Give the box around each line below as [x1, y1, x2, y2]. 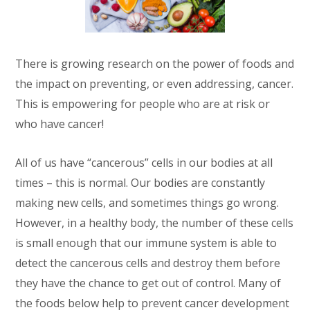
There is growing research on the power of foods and [15, 56, 295, 72]
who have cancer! [15, 116, 104, 132]
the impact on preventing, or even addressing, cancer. [15, 76, 294, 92]
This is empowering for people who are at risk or [15, 96, 271, 112]
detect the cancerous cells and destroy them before [15, 255, 281, 271]
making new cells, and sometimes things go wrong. [15, 195, 280, 211]
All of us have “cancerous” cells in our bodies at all [15, 155, 273, 171]
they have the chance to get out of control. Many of [15, 275, 282, 291]
